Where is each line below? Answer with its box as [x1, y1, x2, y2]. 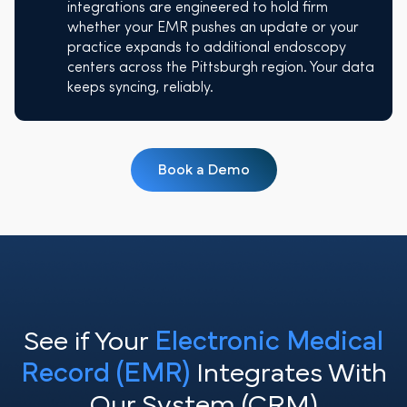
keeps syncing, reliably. [66, 80, 213, 95]
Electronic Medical [154, 327, 383, 355]
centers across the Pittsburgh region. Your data [66, 60, 374, 75]
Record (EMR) [20, 359, 190, 387]
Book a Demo [157, 162, 250, 177]
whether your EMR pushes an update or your [66, 20, 359, 35]
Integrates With [189, 359, 387, 387]
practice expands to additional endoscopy [66, 40, 346, 55]
